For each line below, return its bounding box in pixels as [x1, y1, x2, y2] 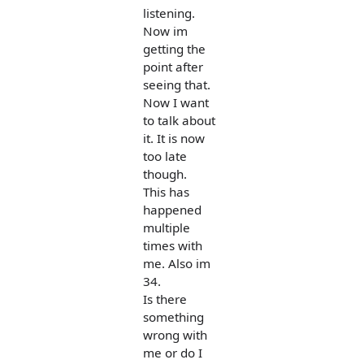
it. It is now [143, 129, 205, 146]
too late [143, 147, 187, 164]
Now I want [143, 93, 209, 110]
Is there [143, 290, 187, 307]
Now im [143, 22, 188, 39]
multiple [143, 219, 190, 236]
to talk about [143, 111, 215, 128]
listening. [143, 4, 195, 21]
